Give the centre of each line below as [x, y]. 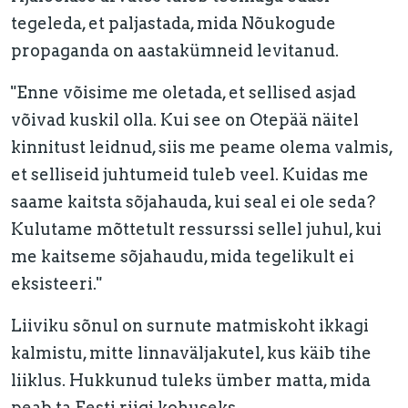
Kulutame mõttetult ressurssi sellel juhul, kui [196, 229]
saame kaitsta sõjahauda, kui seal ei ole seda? [193, 202]
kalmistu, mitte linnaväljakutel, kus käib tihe [191, 353]
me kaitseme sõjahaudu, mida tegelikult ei [183, 256]
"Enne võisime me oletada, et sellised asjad [184, 92]
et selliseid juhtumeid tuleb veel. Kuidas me [190, 174]
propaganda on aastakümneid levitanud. [175, 51]
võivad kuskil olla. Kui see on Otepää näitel [185, 120]
